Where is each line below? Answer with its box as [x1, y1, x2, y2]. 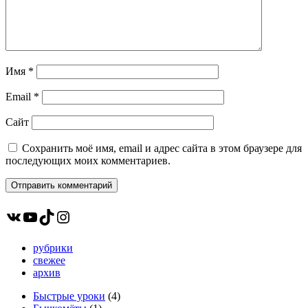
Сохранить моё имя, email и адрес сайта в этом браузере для [22, 142, 302, 155]
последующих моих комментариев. [5, 155, 170, 167]
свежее [33, 254, 65, 267]
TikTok [38, 207, 86, 225]
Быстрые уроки [33, 290, 105, 302]
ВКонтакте [5, 207, 80, 225]
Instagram [54, 207, 121, 225]
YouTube [21, 207, 82, 225]
